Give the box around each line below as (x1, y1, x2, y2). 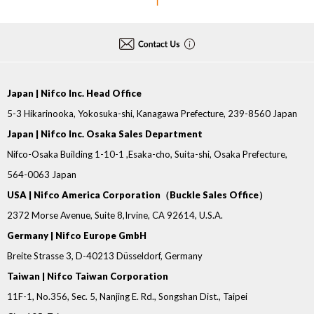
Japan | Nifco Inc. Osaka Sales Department (7, 128, 203, 139)
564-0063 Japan (7, 169, 76, 180)
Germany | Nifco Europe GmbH (7, 230, 146, 241)
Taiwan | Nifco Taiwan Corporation (7, 271, 168, 282)
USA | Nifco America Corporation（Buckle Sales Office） (7, 189, 268, 200)
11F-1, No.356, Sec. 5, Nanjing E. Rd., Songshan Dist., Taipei (7, 291, 247, 302)
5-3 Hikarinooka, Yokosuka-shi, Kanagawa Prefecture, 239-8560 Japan (7, 108, 297, 119)
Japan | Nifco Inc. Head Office (7, 88, 142, 99)
